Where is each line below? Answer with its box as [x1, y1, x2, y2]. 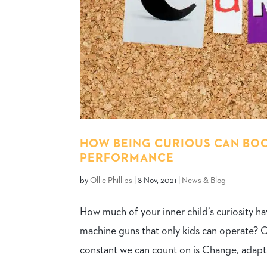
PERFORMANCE [80, 152, 175, 164]
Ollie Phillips [90, 176, 133, 185]
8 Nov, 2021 [138, 176, 177, 185]
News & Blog [182, 176, 226, 185]
